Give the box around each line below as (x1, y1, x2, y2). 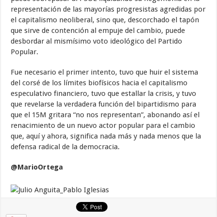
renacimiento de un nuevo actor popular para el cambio (11, 121, 196, 130)
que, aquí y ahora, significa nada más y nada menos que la (11, 132, 201, 140)
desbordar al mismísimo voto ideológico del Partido (11, 37, 183, 46)
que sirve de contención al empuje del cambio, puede (11, 26, 186, 35)
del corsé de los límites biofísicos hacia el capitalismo (11, 78, 188, 87)
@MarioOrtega (11, 163, 63, 171)
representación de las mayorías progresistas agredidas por (11, 5, 206, 14)
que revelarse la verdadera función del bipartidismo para (11, 100, 197, 108)
